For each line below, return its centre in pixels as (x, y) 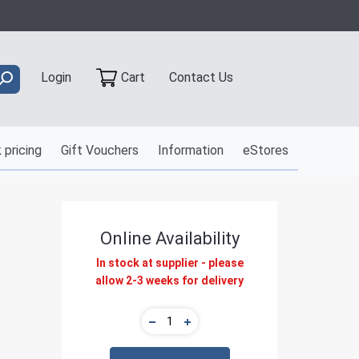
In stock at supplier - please (169, 263)
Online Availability (169, 238)
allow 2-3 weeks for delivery (169, 280)
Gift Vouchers (99, 150)
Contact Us (201, 77)
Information (190, 150)
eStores (265, 150)
